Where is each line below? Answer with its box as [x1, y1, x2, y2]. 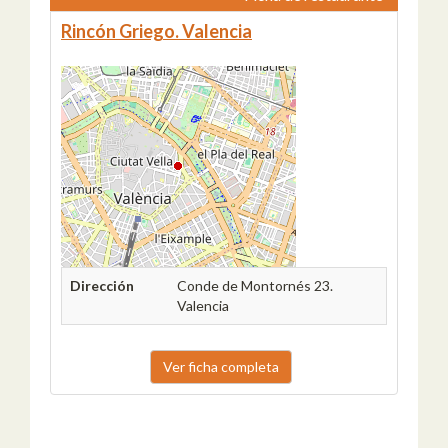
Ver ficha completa [163, 357, 279, 375]
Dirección [70, 276, 134, 294]
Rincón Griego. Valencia [61, 19, 252, 42]
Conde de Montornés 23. [177, 276, 333, 294]
